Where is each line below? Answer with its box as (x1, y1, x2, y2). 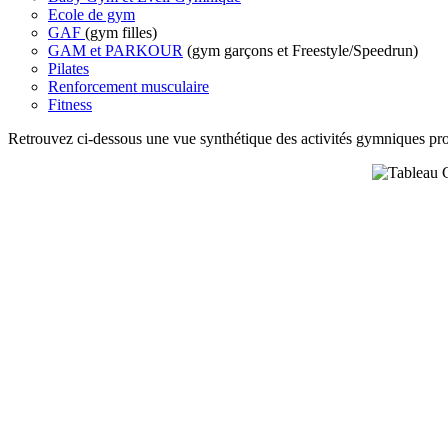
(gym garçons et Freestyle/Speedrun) (183, 41, 418, 59)
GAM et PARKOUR (48, 41, 183, 59)
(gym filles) (85, 23, 157, 41)
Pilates (48, 59, 89, 77)
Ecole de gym (48, 5, 135, 23)
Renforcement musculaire (48, 77, 209, 95)
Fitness (48, 95, 92, 113)
